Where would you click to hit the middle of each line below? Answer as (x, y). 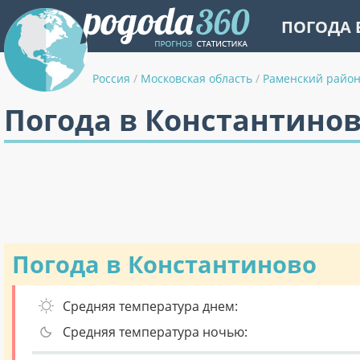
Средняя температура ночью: (155, 332)
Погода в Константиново (164, 264)
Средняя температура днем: (150, 306)
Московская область (196, 78)
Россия (111, 78)
